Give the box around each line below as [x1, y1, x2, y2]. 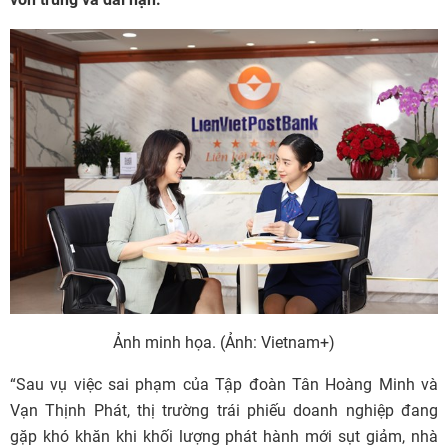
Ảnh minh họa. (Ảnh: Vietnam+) [113, 333, 335, 353]
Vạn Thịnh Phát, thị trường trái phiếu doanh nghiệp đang [10, 401, 438, 421]
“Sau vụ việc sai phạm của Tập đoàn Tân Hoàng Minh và [10, 375, 438, 395]
